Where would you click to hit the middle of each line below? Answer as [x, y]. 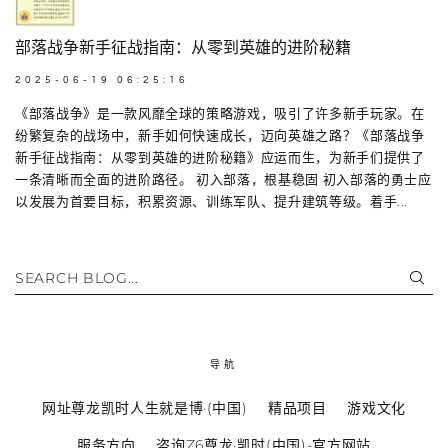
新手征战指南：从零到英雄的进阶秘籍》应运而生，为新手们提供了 [220, 156]
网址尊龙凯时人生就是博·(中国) [145, 407]
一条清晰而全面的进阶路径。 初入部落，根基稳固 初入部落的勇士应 [223, 178]
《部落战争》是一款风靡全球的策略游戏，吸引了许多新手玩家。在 [220, 112]
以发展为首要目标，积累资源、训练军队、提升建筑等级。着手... [212, 200]
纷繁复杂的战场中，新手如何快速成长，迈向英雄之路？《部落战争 [220, 134]
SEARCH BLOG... [77, 278]
